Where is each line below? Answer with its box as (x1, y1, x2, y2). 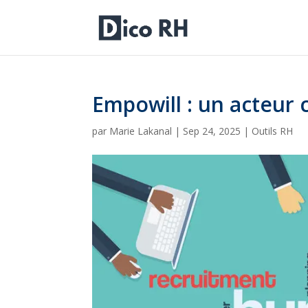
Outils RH (252, 124, 294, 137)
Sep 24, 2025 (183, 124, 241, 137)
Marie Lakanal (109, 124, 173, 137)
